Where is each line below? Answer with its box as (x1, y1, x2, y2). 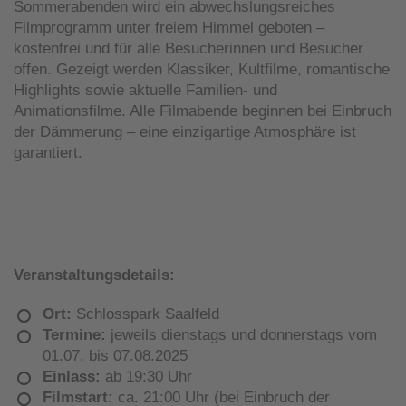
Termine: (43, 325, 106, 343)
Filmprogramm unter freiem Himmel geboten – (14, 18, 324, 36)
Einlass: (43, 367, 101, 385)
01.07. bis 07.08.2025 (43, 346, 188, 364)
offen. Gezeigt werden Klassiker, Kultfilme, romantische (14, 60, 390, 78)
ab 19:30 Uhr (101, 367, 192, 385)
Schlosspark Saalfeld (72, 304, 219, 323)
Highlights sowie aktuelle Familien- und (14, 81, 277, 99)
